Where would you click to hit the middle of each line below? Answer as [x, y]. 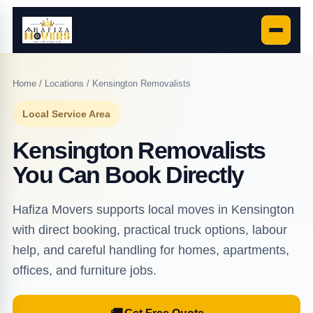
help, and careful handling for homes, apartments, [151, 250]
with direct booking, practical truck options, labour [150, 230]
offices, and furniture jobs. [84, 270]
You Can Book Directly [128, 175]
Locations [64, 83]
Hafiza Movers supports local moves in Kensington [153, 210]
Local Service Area [66, 114]
